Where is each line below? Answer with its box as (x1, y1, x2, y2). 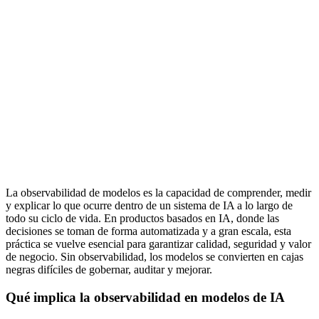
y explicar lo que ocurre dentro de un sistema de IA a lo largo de (6, 199, 293, 211)
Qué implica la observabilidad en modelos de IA (6, 289, 285, 305)
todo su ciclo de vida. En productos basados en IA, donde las (6, 211, 279, 224)
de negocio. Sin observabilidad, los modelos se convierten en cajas (6, 250, 303, 263)
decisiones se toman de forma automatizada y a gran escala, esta (6, 224, 291, 237)
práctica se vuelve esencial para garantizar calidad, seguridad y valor (6, 237, 311, 250)
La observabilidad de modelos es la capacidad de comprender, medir (6, 186, 311, 199)
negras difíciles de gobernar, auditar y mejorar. (6, 263, 212, 276)
